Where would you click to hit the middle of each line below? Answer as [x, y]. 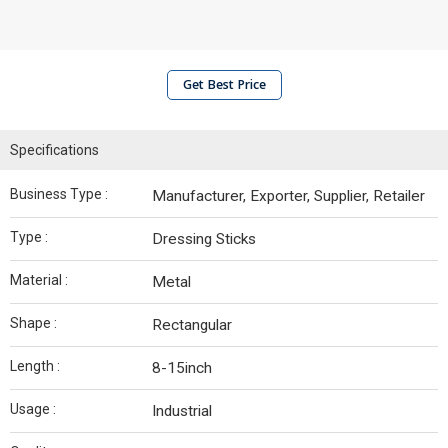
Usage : [33, 409]
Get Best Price [224, 84]
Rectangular [192, 325]
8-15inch [182, 368]
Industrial [182, 411]
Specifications [54, 150]
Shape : [33, 323]
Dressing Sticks [204, 239]
